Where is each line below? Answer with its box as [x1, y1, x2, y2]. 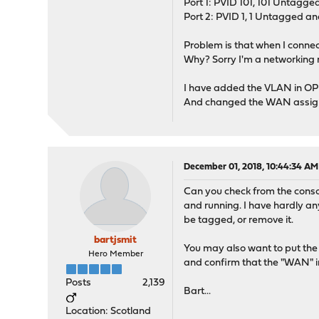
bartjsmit [94, 235, 137, 246]
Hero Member [88, 250, 143, 259]
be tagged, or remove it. [184, 215, 294, 226]
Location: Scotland [66, 306, 152, 318]
